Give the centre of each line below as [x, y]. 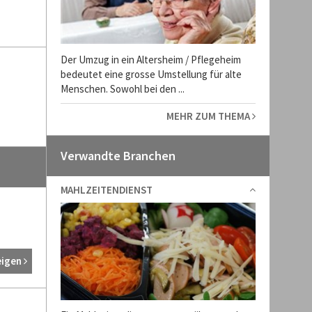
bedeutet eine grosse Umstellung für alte [151, 74]
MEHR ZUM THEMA [209, 116]
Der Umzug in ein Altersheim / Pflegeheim [150, 59]
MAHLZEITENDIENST [106, 189]
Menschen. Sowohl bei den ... [122, 88]
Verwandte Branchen [118, 155]
